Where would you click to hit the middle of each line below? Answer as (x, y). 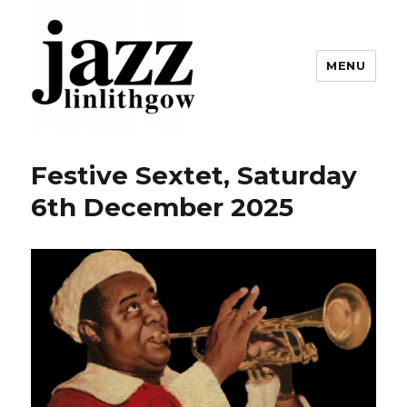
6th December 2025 (163, 207)
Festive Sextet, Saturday (194, 175)
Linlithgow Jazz (118, 156)
